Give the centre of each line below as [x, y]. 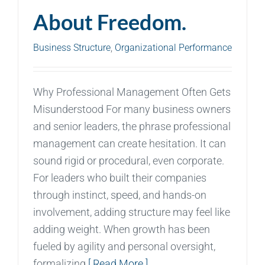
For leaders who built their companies [120, 177]
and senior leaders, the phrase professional [132, 126]
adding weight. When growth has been [122, 229]
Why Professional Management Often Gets [132, 92]
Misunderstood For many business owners [132, 109]
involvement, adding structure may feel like [132, 212]
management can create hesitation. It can [130, 143]
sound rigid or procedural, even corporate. [129, 160]
